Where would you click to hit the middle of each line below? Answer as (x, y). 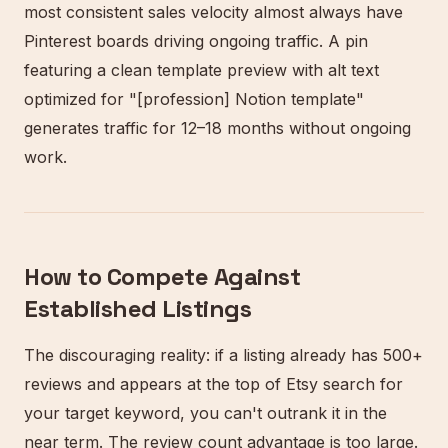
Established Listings (138, 308)
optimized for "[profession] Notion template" (194, 99)
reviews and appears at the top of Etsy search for (213, 384)
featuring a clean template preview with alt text (201, 70)
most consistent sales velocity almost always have (213, 12)
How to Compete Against (162, 276)
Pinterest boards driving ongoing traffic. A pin (196, 41)
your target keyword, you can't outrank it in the (205, 413)
